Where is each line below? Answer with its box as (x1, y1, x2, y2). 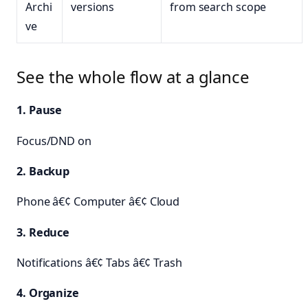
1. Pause (16, 102, 63, 118)
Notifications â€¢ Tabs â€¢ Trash (16, 254, 182, 270)
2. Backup (16, 164, 70, 179)
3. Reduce (16, 224, 70, 240)
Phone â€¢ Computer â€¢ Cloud (16, 194, 180, 210)
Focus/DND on (16, 133, 91, 148)
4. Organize (16, 285, 79, 301)
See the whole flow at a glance (16, 65, 250, 88)
